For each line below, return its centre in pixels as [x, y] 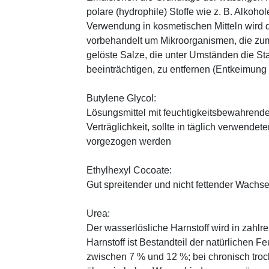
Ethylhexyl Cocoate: [129, 170]
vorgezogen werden [129, 141]
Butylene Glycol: [121, 98]
